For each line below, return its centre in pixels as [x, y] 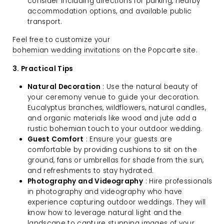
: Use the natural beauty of [149, 86]
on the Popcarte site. [159, 50]
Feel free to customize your [61, 39]
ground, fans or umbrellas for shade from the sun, [116, 160]
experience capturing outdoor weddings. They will [117, 202]
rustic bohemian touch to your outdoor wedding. [115, 128]
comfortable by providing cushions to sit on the [112, 149]
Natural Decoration [64, 86]
